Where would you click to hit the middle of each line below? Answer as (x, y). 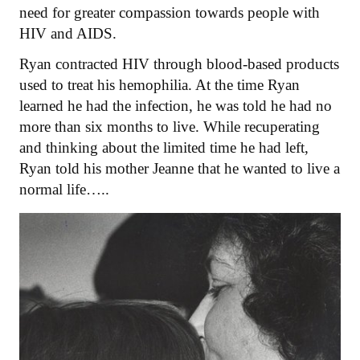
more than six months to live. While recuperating (170, 127)
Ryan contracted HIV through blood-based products (179, 64)
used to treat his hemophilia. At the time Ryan (160, 85)
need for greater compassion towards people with (170, 13)
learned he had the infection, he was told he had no (176, 106)
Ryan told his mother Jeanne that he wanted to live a (180, 169)
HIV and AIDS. (68, 34)
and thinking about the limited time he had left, (164, 148)
